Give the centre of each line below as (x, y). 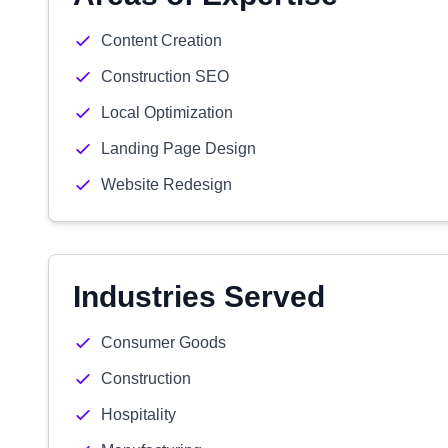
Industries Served (199, 296)
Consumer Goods (163, 342)
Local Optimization (167, 112)
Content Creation (161, 40)
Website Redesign (166, 184)
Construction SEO (165, 76)
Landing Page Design (178, 148)
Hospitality (138, 414)
